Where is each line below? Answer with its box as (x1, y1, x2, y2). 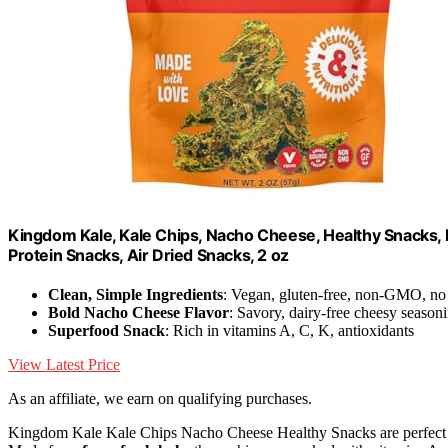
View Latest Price (8, 356, 120, 374)
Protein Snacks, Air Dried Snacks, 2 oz (8, 244, 289, 265)
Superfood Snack (48, 322, 165, 340)
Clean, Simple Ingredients (48, 286, 223, 304)
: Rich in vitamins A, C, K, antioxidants (165, 322, 414, 340)
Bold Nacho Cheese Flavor (48, 304, 229, 322)
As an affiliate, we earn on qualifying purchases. (8, 390, 312, 408)
